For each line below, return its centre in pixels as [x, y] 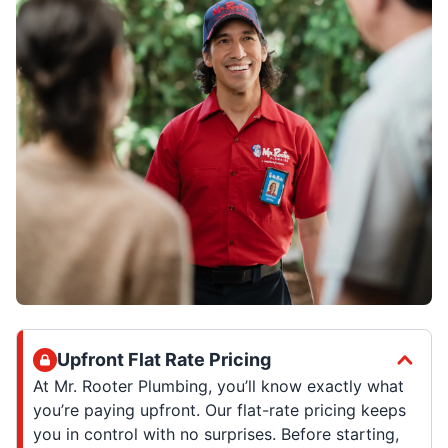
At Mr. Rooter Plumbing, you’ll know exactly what [218, 386]
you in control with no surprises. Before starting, [216, 434]
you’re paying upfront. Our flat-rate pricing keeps [219, 410]
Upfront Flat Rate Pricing [164, 360]
